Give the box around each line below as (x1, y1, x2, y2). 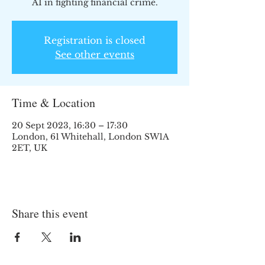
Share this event (12, 205, 88, 221)
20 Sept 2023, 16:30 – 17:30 (12, 120, 128, 131)
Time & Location (12, 95, 95, 111)
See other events (55, 49, 134, 60)
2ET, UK (12, 143, 47, 153)
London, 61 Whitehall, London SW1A (12, 131, 169, 142)
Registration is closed (44, 34, 146, 46)
